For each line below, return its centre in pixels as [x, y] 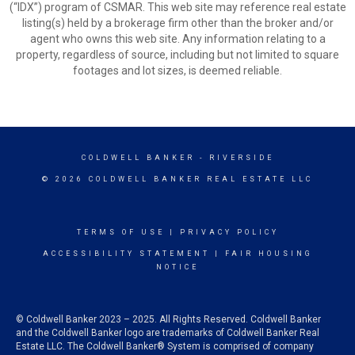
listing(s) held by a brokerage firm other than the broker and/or [177, 23]
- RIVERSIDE [234, 158]
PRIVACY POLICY [229, 232]
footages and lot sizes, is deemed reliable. [177, 71]
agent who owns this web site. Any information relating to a [177, 39]
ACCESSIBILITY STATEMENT [126, 254]
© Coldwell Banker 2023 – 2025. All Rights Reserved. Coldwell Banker [168, 319]
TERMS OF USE [120, 232]
